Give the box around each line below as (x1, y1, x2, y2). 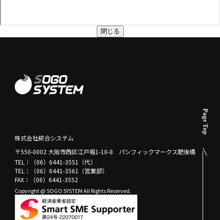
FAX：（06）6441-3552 (15, 175, 78, 184)
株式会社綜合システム (15, 134, 74, 142)
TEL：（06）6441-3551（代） (15, 158, 96, 166)
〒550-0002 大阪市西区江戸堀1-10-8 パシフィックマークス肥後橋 (15, 147, 195, 156)
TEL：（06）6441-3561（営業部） (15, 166, 108, 175)
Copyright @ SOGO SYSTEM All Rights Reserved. (15, 187, 131, 194)
